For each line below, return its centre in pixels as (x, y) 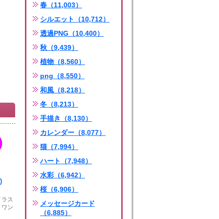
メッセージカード (67, 203)
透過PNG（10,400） (72, 33)
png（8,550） (62, 76)
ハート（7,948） (66, 161)
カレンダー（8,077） (73, 132)
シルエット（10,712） (75, 19)
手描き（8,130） (66, 118)
